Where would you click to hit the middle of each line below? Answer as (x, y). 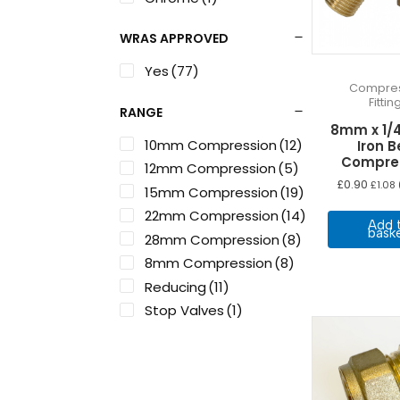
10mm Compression (211, 145)
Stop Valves (185, 311)
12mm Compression (211, 169)
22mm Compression (212, 216)
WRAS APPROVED (175, 39)
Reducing (176, 287)
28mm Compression (212, 239)
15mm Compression (212, 192)
